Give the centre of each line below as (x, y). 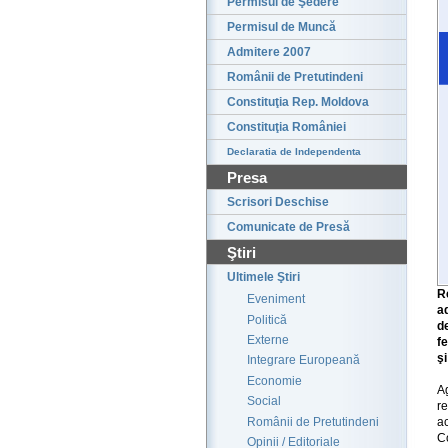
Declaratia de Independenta (294, 152)
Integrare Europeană (303, 360)
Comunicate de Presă (288, 227)
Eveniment (276, 299)
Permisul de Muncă (281, 27)
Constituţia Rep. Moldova (298, 102)
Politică (267, 319)
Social (264, 401)
